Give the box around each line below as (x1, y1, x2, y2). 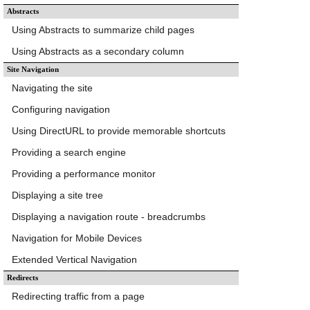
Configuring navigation (12, 103, 110, 115)
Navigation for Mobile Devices (12, 232, 142, 244)
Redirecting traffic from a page (12, 290, 145, 302)
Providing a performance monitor (12, 167, 156, 179)
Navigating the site (12, 82, 93, 93)
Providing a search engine (12, 146, 126, 158)
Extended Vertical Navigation (12, 253, 137, 265)
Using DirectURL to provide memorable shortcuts (12, 125, 226, 136)
